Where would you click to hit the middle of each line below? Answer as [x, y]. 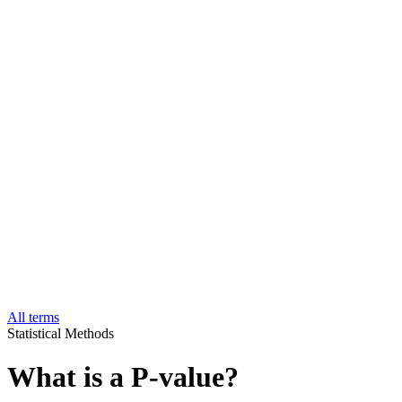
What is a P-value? [123, 377]
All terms [33, 317]
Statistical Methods [61, 333]
